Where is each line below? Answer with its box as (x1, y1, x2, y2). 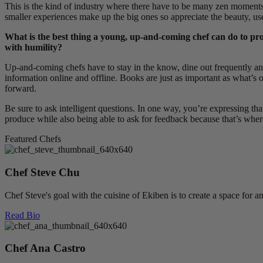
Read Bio (5, 210, 40, 220)
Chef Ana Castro (5, 242, 86, 255)
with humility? (5, 42, 62, 53)
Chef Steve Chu (5, 166, 80, 178)
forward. (5, 83, 36, 94)
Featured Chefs (5, 134, 61, 144)
